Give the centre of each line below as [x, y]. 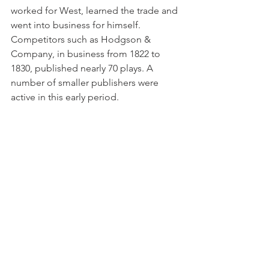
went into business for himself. [77, 25]
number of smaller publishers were [86, 82]
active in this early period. [65, 97]
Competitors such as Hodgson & [82, 39]
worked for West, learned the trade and [95, 10]
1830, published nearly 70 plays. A [83, 68]
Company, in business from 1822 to [87, 53]
